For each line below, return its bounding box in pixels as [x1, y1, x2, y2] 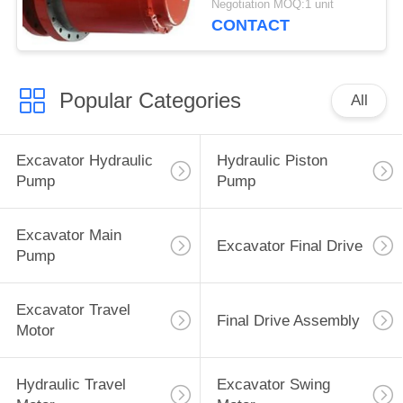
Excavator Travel [15, 301, 130, 319]
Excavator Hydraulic [15, 152, 153, 170]
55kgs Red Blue [211, 8, 318, 26]
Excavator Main [15, 227, 121, 245]
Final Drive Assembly [216, 311, 360, 329]
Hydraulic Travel [15, 375, 126, 393]
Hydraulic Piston [216, 152, 327, 170]
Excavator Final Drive [216, 237, 363, 255]
